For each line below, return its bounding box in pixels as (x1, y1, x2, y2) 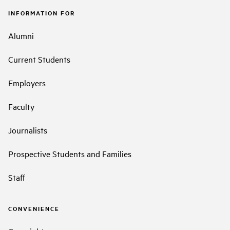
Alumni (8, 30, 34, 42)
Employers (8, 77, 46, 89)
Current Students (8, 53, 70, 65)
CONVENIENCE (8, 204, 60, 213)
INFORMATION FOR (8, 9, 75, 17)
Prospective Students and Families (8, 148, 131, 160)
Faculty (8, 101, 34, 112)
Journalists (8, 124, 47, 136)
